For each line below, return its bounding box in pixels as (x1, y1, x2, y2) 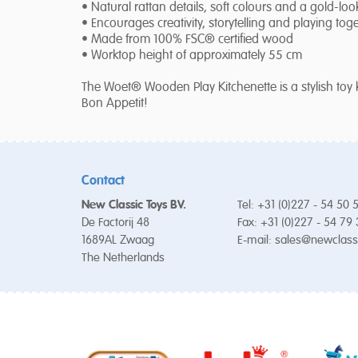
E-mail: (237, 234, 275, 247)
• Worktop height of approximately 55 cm (82, 50, 302, 62)
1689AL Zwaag (82, 234, 154, 247)
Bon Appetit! (82, 97, 148, 110)
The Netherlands (82, 252, 165, 265)
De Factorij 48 (82, 217, 149, 229)
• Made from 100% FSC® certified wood (82, 34, 293, 46)
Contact (82, 175, 125, 189)
